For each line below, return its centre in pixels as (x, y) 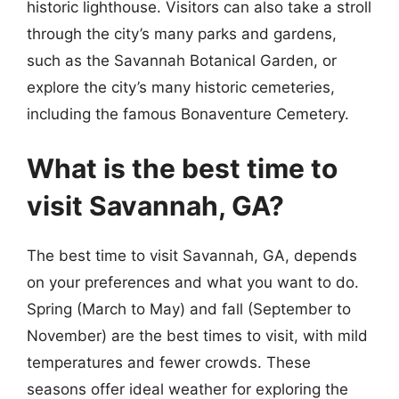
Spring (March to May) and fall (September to (189, 309)
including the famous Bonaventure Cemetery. (188, 114)
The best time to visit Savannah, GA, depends (192, 256)
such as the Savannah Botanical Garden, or (182, 60)
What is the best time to (182, 168)
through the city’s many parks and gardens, (182, 33)
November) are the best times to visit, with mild (197, 336)
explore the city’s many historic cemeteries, (181, 87)
